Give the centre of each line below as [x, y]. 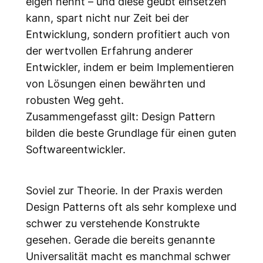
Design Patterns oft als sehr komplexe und [131, 206]
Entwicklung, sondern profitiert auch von [128, 34]
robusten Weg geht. [75, 100]
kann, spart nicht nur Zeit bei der [107, 17]
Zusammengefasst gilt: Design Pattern [120, 116]
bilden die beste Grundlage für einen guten [131, 132]
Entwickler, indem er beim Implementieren [130, 67]
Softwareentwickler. [75, 149]
